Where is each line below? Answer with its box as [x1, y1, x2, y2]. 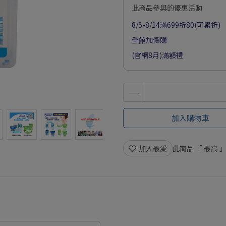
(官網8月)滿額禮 [132, 50, 183, 60]
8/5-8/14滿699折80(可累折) [132, 20, 220, 30]
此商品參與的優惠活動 [132, 3, 202, 13]
